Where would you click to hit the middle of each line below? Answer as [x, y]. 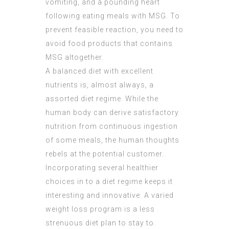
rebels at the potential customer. [105, 154]
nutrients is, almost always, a [100, 85]
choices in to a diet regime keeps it [109, 182]
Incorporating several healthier [102, 168]
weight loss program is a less [100, 209]
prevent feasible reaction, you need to [114, 30]
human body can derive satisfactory [112, 113]
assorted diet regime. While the [102, 99]
